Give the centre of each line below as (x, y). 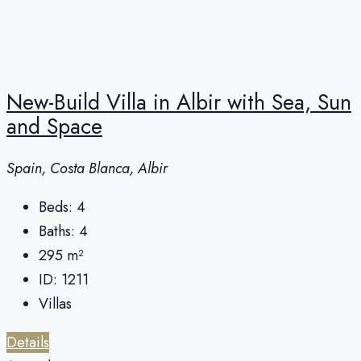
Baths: (57, 232)
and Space (54, 126)
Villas (55, 304)
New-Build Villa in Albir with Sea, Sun (179, 102)
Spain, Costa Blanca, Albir (87, 169)
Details (28, 343)
